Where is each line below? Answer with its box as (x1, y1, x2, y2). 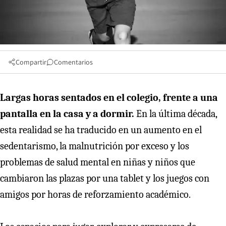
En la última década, (136, 107, 217, 120)
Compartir (16, 57, 46, 67)
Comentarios (54, 57, 93, 67)
